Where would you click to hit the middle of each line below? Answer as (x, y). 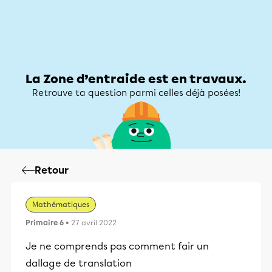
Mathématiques (61, 205)
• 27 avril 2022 (90, 223)
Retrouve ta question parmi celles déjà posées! (136, 93)
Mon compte (225, 45)
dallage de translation (79, 263)
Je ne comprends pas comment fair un (117, 246)
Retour (52, 170)
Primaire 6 (45, 223)
